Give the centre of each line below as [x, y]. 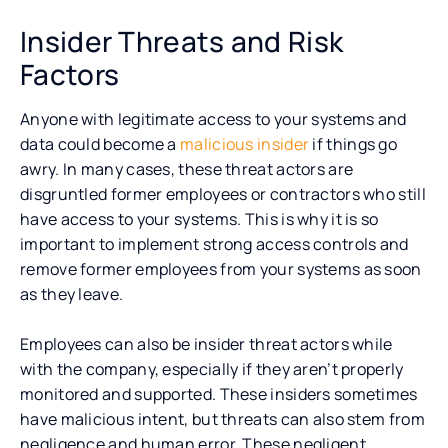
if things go [353, 143]
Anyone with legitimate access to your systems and [213, 118]
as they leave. [72, 293]
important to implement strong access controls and [214, 243]
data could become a [100, 143]
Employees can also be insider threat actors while [206, 343]
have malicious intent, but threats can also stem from [222, 418]
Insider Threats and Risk [182, 40]
